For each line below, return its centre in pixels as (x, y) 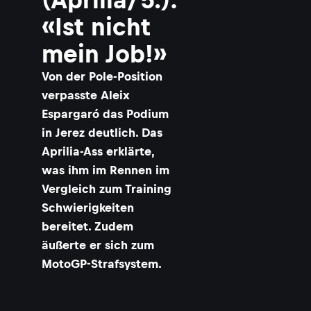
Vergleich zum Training (107, 189)
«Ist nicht (96, 27)
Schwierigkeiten (88, 208)
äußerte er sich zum (98, 245)
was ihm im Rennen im (106, 170)
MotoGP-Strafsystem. (102, 264)
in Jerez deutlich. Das (102, 133)
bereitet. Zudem (87, 226)
